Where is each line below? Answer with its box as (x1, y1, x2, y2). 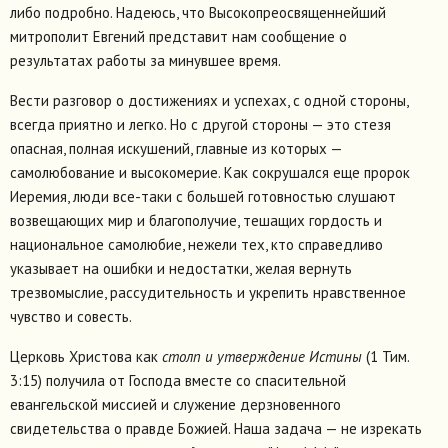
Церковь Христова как (10, 347, 162, 367)
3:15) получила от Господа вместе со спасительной (10, 371, 346, 391)
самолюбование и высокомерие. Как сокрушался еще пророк (10, 163, 410, 183)
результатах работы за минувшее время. (10, 51, 281, 71)
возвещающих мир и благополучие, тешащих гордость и (10, 211, 382, 231)
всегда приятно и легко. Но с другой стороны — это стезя (10, 115, 391, 135)
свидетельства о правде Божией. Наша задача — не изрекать (10, 419, 422, 439)
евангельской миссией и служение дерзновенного (10, 395, 341, 415)
